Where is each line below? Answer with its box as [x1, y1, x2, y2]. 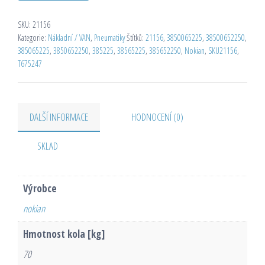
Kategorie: [18, 31, 48, 43]
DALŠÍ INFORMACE [30, 109, 88, 124]
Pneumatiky [94, 31, 125, 43]
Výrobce [22, 182, 57, 196]
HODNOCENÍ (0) [131, 109, 183, 124]
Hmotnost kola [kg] [22, 227, 105, 241]
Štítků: [127, 31, 146, 43]
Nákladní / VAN [48, 31, 91, 43]
